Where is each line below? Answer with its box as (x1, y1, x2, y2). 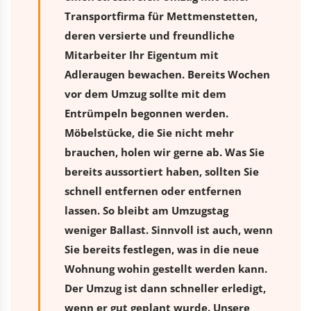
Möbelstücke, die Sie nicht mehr (65, 125, 234, 140)
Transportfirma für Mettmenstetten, (65, 8, 258, 23)
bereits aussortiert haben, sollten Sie (65, 164, 259, 178)
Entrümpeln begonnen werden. (65, 106, 228, 120)
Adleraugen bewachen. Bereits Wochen (65, 67, 270, 81)
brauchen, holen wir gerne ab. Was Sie (65, 144, 264, 159)
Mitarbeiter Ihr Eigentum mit (65, 47, 219, 62)
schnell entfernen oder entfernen (65, 183, 242, 198)
